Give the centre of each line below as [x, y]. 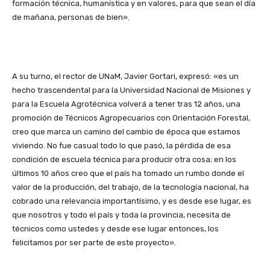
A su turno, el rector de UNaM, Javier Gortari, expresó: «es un [125, 76]
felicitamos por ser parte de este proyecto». [94, 242]
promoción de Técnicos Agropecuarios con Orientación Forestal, [131, 118]
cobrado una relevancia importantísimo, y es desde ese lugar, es [132, 201]
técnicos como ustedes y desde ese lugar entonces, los [115, 228]
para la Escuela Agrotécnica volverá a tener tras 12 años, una [126, 104]
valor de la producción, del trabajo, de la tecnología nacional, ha [130, 187]
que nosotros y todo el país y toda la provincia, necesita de [121, 215]
